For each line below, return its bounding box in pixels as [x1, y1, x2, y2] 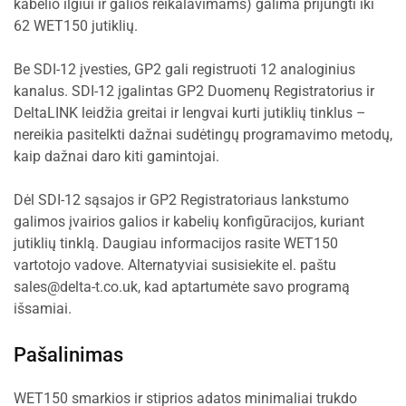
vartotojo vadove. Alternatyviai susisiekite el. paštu [14, 256, 336, 274]
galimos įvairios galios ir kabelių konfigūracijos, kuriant [14, 213, 364, 230]
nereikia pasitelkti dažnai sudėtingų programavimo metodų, [14, 126, 392, 143]
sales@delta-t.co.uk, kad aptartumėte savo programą [14, 278, 350, 295]
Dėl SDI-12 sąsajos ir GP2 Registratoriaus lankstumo [14, 191, 349, 208]
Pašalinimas [14, 343, 123, 366]
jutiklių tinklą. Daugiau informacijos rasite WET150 [14, 235, 338, 252]
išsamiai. [14, 300, 72, 317]
